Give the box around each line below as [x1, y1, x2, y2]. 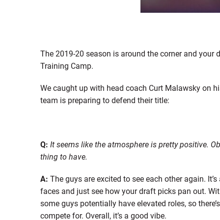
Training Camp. [40, 60, 93, 71]
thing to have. [40, 151, 87, 162]
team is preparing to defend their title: [40, 94, 169, 105]
